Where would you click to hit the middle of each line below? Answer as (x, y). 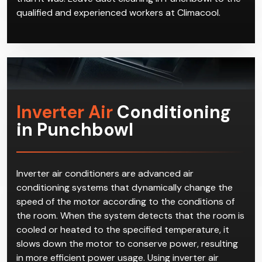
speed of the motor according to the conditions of (125, 201)
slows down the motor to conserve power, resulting (127, 243)
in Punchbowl (75, 129)
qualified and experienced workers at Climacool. (118, 12)
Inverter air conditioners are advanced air (105, 173)
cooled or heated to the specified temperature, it (123, 229)
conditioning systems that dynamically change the (125, 187)
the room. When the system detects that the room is (130, 215)
